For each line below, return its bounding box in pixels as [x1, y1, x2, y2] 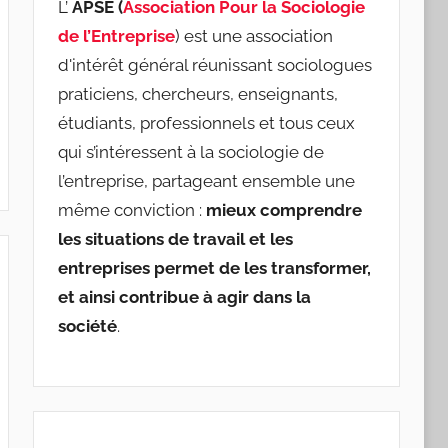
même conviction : [57, 200, 206, 220]
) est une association [174, 26, 333, 46]
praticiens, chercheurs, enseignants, [57, 84, 338, 104]
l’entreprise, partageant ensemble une [57, 171, 355, 191]
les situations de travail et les [57, 229, 293, 249]
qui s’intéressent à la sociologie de [57, 142, 324, 162]
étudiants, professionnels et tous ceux [57, 113, 355, 133]
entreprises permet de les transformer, [57, 258, 371, 278]
